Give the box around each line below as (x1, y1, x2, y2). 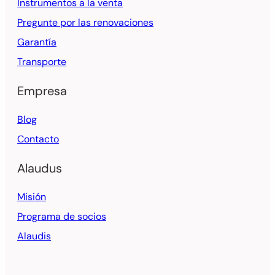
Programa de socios (17, 210, 106, 223)
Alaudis (17, 230, 51, 243)
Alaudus (17, 160, 62, 177)
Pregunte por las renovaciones (17, 16, 153, 29)
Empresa (17, 83, 67, 99)
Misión (17, 190, 46, 204)
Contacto (17, 133, 59, 146)
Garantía (17, 36, 56, 49)
